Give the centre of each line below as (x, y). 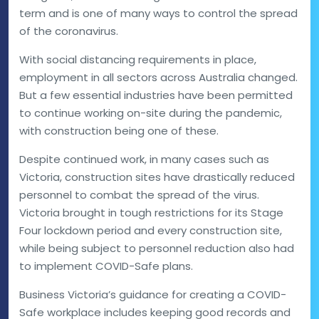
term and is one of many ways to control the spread (158, 13)
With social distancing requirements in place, (138, 59)
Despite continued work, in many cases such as (144, 159)
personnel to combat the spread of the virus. (139, 195)
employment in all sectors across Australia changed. (158, 77)
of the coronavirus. (69, 31)
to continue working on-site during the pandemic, (151, 113)
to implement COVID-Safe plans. (106, 266)
